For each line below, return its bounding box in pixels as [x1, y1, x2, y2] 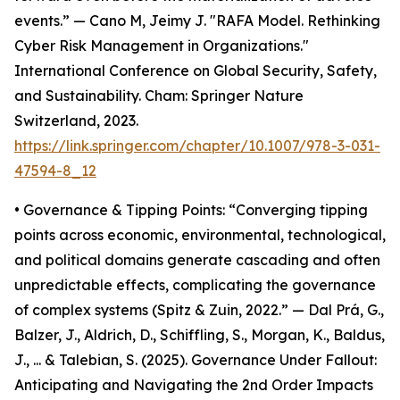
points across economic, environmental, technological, [14, 226, 386, 245]
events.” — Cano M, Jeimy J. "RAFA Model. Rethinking [14, 12, 380, 30]
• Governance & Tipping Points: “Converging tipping [14, 201, 368, 220]
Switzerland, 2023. [14, 112, 138, 130]
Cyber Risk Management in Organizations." [14, 37, 309, 55]
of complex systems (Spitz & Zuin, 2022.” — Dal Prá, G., [14, 301, 384, 320]
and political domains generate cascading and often [14, 251, 380, 270]
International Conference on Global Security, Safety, [14, 62, 377, 80]
